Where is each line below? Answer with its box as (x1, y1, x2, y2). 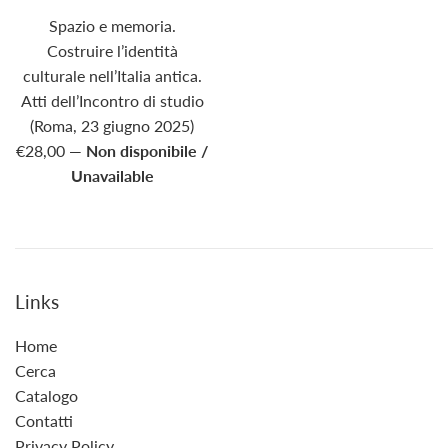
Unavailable (70, 166, 154, 186)
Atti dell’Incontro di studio (20, 91, 204, 111)
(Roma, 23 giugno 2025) (30, 116, 194, 136)
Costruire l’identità (46, 41, 178, 61)
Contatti (15, 411, 73, 431)
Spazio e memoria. (48, 16, 176, 36)
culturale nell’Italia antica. (22, 66, 202, 86)
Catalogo (15, 386, 78, 406)
